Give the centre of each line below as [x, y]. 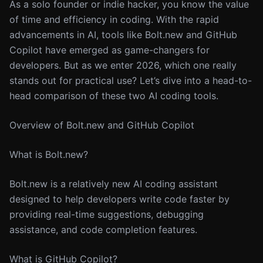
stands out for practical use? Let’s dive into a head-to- [131, 80]
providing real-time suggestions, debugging [107, 214]
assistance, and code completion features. [103, 230]
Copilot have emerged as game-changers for [109, 50]
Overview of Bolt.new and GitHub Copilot [102, 125]
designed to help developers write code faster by [119, 199]
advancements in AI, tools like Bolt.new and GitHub [123, 35]
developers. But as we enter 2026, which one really [123, 65]
